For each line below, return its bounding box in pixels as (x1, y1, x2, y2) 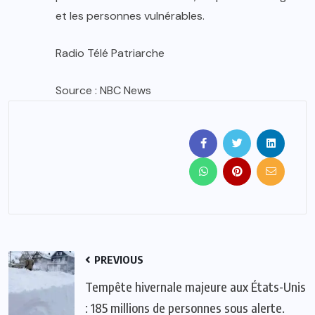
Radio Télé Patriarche (56, 46, 167, 61)
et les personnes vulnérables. (56, 8, 205, 24)
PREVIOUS (92, 253, 143, 266)
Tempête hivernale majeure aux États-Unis (85, 278, 306, 295)
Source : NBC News (56, 83, 151, 98)
